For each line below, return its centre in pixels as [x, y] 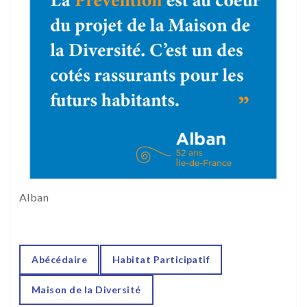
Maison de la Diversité [86, 290]
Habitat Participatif [161, 260]
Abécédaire [60, 260]
